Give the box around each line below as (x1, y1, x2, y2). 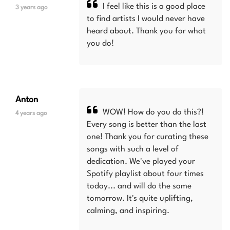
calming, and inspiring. (87, 207, 170, 215)
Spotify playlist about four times (87, 170, 204, 178)
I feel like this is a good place (101, 3, 206, 11)
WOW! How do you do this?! (101, 108, 204, 117)
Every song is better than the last (87, 121, 207, 129)
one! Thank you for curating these (87, 133, 209, 141)
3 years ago (15, 5, 48, 11)
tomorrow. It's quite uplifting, (87, 195, 194, 203)
